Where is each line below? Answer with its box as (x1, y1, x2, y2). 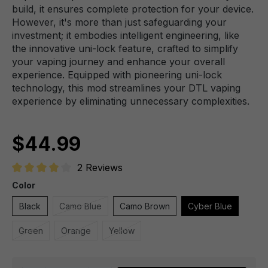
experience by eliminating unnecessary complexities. (12, 95, 249, 107)
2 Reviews (77, 162, 123, 173)
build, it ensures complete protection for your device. (12, 3, 254, 15)
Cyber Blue (188, 201, 232, 211)
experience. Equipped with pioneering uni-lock (12, 69, 222, 81)
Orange (61, 226, 91, 236)
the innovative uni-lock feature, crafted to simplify (12, 42, 238, 54)
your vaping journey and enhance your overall (12, 56, 225, 68)
